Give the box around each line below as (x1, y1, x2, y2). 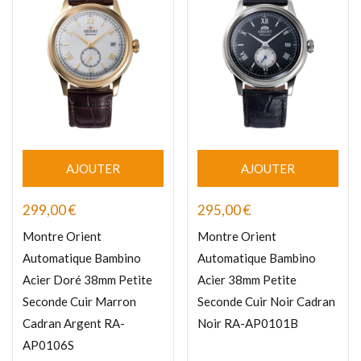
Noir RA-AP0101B (197, 316, 298, 331)
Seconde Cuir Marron (23, 294, 136, 309)
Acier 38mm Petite (197, 272, 297, 288)
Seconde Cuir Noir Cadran (197, 294, 335, 309)
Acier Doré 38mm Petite (23, 272, 152, 288)
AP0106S (23, 338, 74, 353)
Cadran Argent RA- (23, 316, 125, 331)
